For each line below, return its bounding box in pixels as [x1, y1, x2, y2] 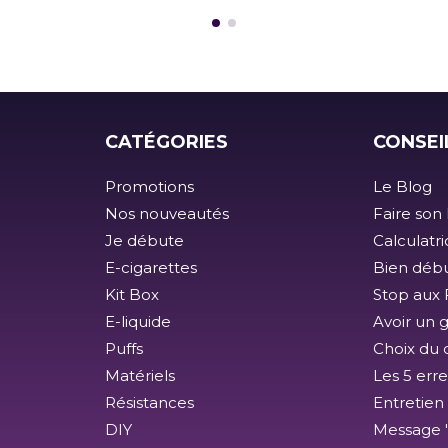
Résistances [104, 393, 194, 413]
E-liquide [104, 312, 171, 332]
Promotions [104, 177, 194, 197]
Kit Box [104, 285, 159, 305]
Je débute [104, 231, 184, 251]
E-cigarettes [104, 258, 197, 278]
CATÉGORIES [104, 130, 228, 153]
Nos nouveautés [104, 204, 229, 224]
